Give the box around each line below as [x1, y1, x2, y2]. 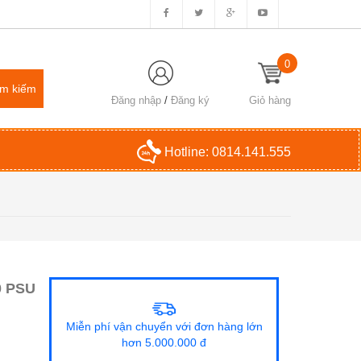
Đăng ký [171, 94, 210, 106]
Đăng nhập [111, 94, 162, 106]
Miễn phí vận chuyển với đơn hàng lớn [65, 320, 263, 333]
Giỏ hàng [249, 94, 291, 106]
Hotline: [161, 145, 212, 160]
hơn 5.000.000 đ [122, 336, 206, 349]
